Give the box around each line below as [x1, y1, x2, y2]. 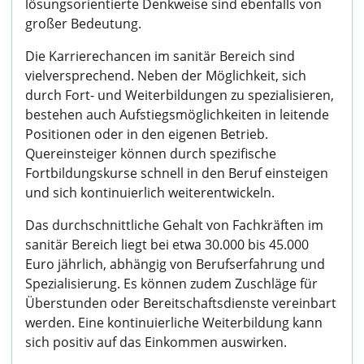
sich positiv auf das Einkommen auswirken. [25, 333, 287, 351]
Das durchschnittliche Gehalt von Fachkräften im [25, 216, 323, 234]
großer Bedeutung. [25, 15, 141, 32]
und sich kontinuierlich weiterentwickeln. [25, 184, 275, 201]
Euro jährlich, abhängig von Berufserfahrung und [25, 255, 325, 273]
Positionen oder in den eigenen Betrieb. [25, 125, 268, 143]
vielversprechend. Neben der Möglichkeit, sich [25, 67, 306, 84]
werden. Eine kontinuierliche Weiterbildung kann [25, 314, 323, 331]
